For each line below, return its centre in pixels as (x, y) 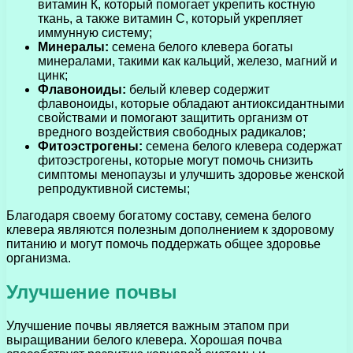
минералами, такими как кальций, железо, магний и (188, 61)
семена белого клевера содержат (242, 146)
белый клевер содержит (198, 89)
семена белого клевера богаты (201, 46)
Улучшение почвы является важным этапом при (148, 325)
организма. (39, 258)
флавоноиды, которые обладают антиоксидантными (191, 103)
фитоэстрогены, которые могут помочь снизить (175, 160)
